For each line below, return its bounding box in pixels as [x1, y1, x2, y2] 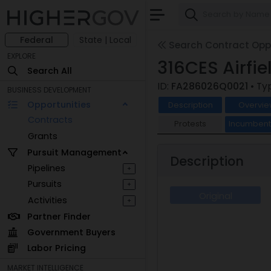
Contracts [28, 114, 73, 126]
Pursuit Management [27, 146, 122, 158]
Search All [27, 64, 72, 77]
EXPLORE [7, 51, 36, 62]
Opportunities [27, 98, 91, 111]
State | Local [79, 34, 131, 47]
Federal [20, 34, 53, 47]
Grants [28, 129, 58, 142]
